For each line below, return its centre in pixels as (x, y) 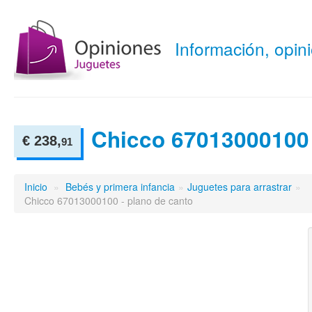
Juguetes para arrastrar (240, 187)
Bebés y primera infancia (120, 187)
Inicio (36, 187)
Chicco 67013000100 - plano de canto (109, 201)
